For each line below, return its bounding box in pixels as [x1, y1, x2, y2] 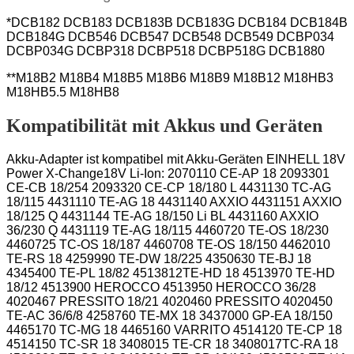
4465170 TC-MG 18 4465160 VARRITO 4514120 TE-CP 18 [6, 322, 342, 337]
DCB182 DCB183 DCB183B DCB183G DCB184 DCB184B [11, 15, 348, 29]
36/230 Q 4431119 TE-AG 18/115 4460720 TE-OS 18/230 [6, 223, 329, 237]
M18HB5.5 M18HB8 [6, 85, 119, 99]
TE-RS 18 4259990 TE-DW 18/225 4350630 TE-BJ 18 [6, 251, 311, 265]
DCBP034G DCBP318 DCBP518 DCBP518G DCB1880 [6, 43, 325, 58]
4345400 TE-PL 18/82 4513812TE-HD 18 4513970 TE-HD [6, 265, 335, 280]
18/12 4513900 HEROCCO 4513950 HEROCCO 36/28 [6, 280, 316, 294]
